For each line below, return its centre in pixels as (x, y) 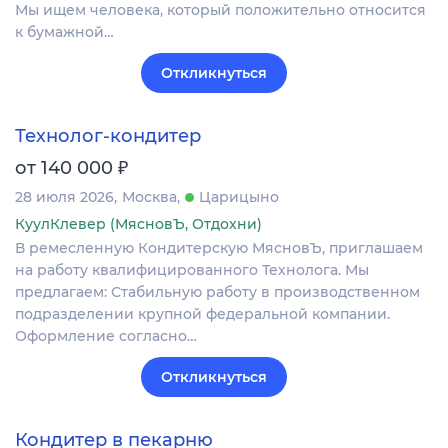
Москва (149, 197)
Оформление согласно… (106, 336)
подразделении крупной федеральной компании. (202, 314)
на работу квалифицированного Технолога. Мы (192, 270)
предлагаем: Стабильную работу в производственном (217, 292)
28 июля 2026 (64, 197)
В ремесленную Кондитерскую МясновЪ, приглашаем (219, 248)
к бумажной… (64, 31)
